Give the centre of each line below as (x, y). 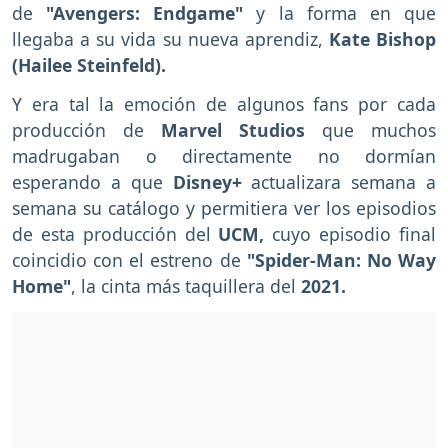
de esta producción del (115, 234)
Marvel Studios (233, 130)
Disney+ (202, 182)
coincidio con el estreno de (126, 260)
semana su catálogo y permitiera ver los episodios (224, 208)
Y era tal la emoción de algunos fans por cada (224, 104)
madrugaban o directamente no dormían (224, 156)
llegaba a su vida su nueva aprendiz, (170, 39)
